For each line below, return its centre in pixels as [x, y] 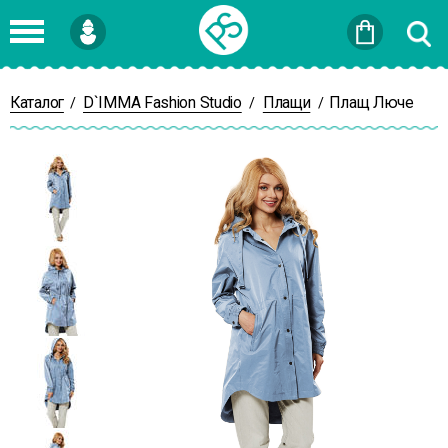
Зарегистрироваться [76, 77]
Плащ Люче [371, 102]
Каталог [37, 102]
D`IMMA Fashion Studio [162, 102]
